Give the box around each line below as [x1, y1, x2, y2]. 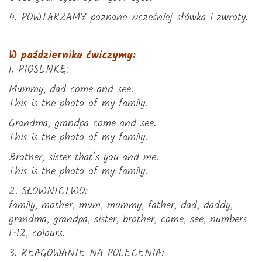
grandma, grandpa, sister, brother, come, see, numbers [9, 211, 247, 228]
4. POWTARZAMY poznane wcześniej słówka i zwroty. [9, 9, 248, 26]
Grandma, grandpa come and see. [9, 115, 156, 132]
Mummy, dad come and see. [9, 81, 133, 98]
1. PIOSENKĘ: [9, 61, 69, 78]
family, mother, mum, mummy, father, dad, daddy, [9, 197, 233, 214]
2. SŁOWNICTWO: [9, 183, 88, 200]
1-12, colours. [9, 225, 65, 242]
